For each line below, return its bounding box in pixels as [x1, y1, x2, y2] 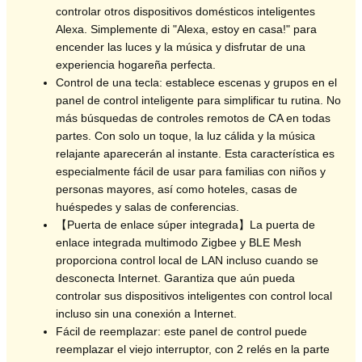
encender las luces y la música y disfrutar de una [56, 40, 306, 53]
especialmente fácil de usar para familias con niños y [56, 164, 326, 178]
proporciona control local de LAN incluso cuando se [56, 253, 319, 267]
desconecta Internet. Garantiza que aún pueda [56, 271, 296, 284]
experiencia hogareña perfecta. [56, 57, 217, 71]
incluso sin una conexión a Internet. [56, 306, 238, 320]
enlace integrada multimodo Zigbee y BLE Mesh [56, 235, 302, 249]
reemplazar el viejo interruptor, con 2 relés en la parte [56, 342, 330, 356]
